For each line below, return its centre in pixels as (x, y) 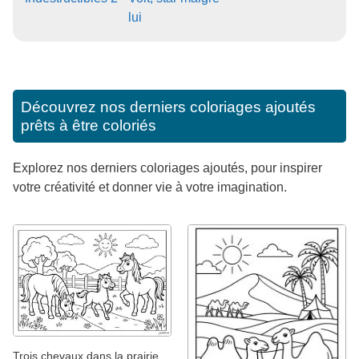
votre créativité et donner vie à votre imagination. (150, 187)
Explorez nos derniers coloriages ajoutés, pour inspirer (167, 167)
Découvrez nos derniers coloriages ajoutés (168, 107)
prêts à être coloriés (89, 125)
